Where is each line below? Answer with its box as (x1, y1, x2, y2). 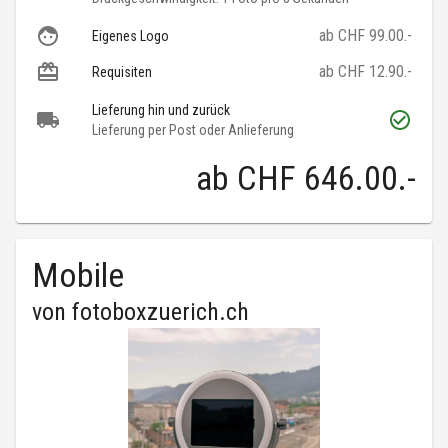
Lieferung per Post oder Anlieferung (92, 122, 294, 139)
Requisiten (92, 64, 152, 81)
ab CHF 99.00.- (319, 26, 412, 46)
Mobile (32, 255, 124, 296)
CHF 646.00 (237, 158, 398, 199)
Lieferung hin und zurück (92, 102, 230, 119)
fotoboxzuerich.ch (72, 298, 249, 327)
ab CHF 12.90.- (319, 62, 412, 82)
